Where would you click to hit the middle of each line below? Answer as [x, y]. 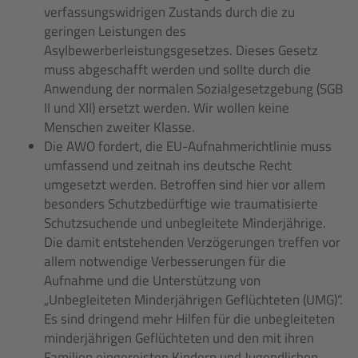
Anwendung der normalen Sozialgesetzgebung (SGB [193, 89]
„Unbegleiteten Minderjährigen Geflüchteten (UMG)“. [193, 300]
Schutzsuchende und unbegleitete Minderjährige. [185, 223]
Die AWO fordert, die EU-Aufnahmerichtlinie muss [188, 146]
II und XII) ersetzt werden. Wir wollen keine [167, 108]
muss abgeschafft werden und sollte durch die [177, 70]
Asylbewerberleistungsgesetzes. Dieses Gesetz [181, 50]
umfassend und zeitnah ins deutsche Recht [168, 165]
